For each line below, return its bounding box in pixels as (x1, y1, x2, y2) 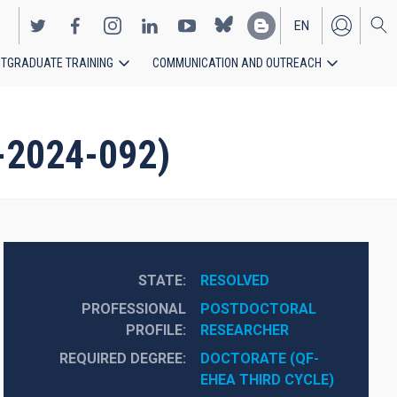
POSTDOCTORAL (199, 300, 316, 317)
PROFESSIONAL (81, 300, 186, 317)
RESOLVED (199, 272, 269, 289)
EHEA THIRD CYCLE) (199, 371, 334, 388)
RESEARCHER (199, 322, 289, 339)
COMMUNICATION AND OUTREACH (152, 56, 322, 70)
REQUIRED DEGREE (58, 350, 183, 367)
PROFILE (125, 322, 183, 339)
